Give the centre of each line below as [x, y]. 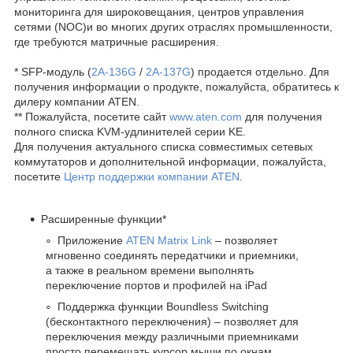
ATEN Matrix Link [169, 240]
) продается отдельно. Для [260, 71]
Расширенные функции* [104, 219]
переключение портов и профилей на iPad [156, 285]
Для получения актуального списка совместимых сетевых [163, 146]
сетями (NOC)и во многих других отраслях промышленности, [173, 26]
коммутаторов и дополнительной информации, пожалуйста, [170, 161]
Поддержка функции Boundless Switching [163, 306]
